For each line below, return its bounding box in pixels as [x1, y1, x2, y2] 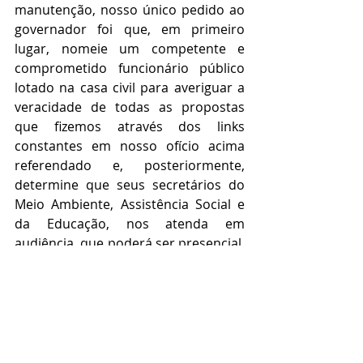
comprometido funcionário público [15, 59, 245, 77]
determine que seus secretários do [15, 176, 245, 194]
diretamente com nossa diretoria [15, 293, 245, 310]
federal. [15, 312, 61, 330]
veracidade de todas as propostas [15, 98, 245, 116]
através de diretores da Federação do [15, 254, 245, 271]
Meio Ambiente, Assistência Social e [15, 195, 245, 213]
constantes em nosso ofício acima [15, 137, 245, 155]
